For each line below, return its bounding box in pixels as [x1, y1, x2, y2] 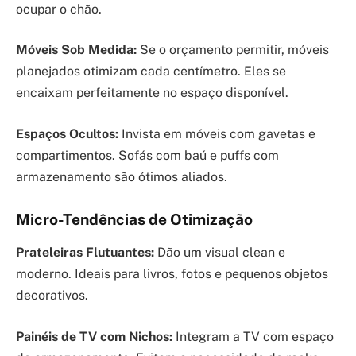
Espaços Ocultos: [16, 126, 118, 141]
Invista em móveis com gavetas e [118, 126, 315, 141]
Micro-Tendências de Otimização [16, 210, 253, 228]
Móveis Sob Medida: [16, 42, 137, 58]
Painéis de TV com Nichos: [16, 328, 172, 344]
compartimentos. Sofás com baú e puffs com [16, 147, 279, 163]
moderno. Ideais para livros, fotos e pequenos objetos [16, 266, 328, 282]
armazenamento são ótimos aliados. [16, 168, 227, 184]
